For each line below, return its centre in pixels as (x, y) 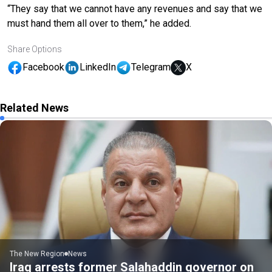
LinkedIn (98, 67)
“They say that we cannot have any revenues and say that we (135, 8)
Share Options (35, 49)
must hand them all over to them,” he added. (99, 23)
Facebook (43, 67)
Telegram (151, 67)
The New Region (37, 253)
